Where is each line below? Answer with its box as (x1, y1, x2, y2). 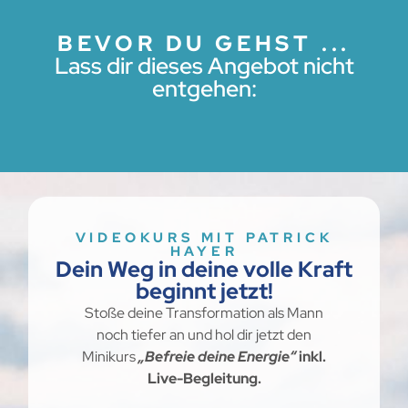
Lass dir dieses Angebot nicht (54, 51, 354, 81)
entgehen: (151, 74, 257, 104)
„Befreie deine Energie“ (138, 347, 296, 367)
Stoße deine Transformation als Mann (85, 303, 323, 323)
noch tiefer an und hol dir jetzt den (97, 325, 311, 345)
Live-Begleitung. (147, 369, 261, 389)
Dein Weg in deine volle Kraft (56, 255, 352, 284)
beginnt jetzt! (135, 277, 273, 306)
